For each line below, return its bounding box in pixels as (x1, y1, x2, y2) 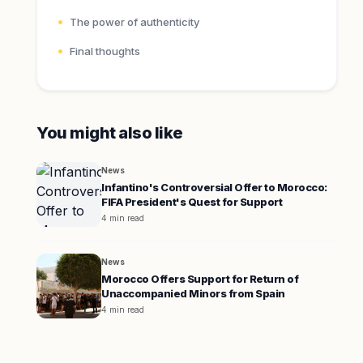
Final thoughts (70, 45, 141, 58)
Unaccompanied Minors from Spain (101, 287, 285, 300)
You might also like (36, 123, 183, 143)
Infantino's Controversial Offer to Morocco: (101, 181, 327, 194)
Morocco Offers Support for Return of (101, 272, 299, 285)
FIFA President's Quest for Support (101, 195, 283, 208)
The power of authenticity (70, 15, 200, 28)
